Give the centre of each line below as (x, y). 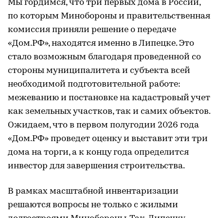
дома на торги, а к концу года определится (98, 152)
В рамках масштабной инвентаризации (93, 191)
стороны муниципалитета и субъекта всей (99, 71)
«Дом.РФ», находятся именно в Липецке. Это (101, 43)
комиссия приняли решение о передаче (92, 30)
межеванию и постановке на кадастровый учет (109, 98)
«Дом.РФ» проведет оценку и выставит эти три (108, 139)
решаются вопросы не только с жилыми (93, 205)
